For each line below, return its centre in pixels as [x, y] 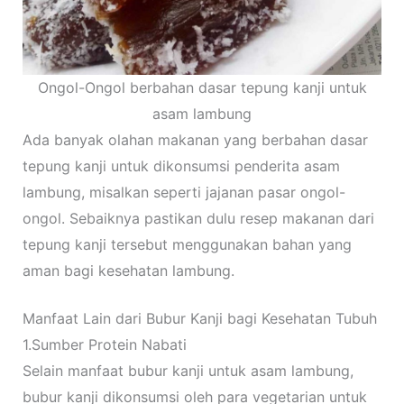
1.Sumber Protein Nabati [104, 345]
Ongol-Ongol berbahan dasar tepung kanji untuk [202, 88]
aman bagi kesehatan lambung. [128, 271]
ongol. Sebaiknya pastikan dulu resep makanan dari [198, 219]
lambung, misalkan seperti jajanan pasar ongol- [184, 193]
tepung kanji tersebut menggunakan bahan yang [187, 245]
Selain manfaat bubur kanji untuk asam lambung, [188, 371]
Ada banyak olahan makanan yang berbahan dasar [195, 140]
